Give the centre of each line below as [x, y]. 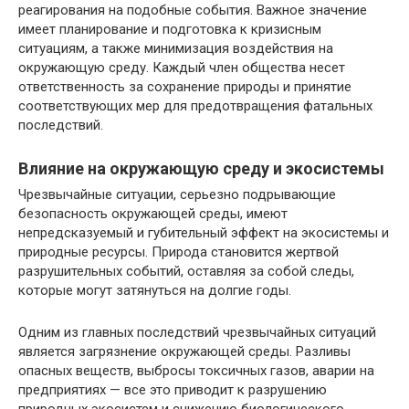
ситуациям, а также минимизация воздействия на [176, 48]
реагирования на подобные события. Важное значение [193, 10]
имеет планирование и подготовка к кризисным [170, 29]
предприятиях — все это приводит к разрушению [173, 390]
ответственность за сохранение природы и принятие [185, 87]
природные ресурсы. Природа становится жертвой [178, 252]
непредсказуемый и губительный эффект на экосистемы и [204, 233]
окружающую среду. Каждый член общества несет [182, 68]
